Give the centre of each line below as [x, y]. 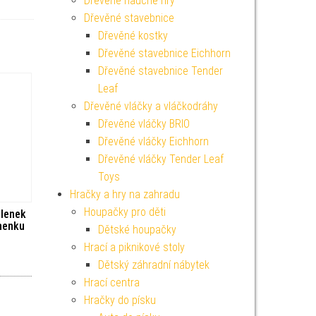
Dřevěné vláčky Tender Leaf [160, 159]
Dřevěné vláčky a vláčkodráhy [151, 106]
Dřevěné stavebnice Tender [160, 71]
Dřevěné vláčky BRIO [144, 124]
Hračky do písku [120, 300]
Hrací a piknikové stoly [134, 247]
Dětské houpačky [137, 230]
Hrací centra [111, 282]
